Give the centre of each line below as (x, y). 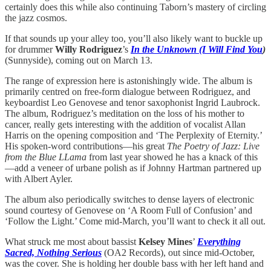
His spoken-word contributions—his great (86, 146)
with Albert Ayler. (39, 178)
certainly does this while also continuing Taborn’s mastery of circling (135, 7)
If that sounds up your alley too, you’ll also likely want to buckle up (134, 38)
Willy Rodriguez (89, 49)
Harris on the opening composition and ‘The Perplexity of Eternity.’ (133, 135)
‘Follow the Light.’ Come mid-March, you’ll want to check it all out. (135, 221)
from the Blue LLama (46, 157)
